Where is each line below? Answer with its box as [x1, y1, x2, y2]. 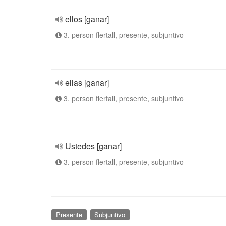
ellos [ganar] [65, 13, 109, 25]
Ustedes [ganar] [65, 140, 122, 152]
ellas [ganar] [65, 77, 109, 88]
